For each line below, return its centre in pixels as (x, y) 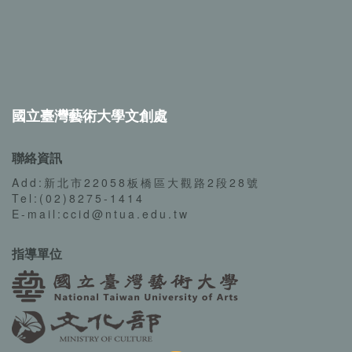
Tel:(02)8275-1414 (78, 198)
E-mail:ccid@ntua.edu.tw (101, 213)
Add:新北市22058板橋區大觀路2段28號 (136, 182)
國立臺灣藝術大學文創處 (90, 115)
